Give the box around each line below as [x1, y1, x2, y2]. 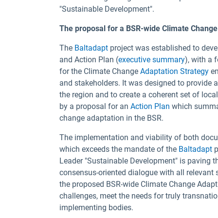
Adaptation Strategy [140, 67, 209, 76]
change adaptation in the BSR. [59, 113, 163, 123]
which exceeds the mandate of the [59, 145, 179, 154]
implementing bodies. [59, 203, 133, 212]
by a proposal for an [59, 102, 130, 111]
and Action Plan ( [59, 55, 118, 64]
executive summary [118, 55, 185, 64]
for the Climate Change [59, 67, 140, 76]
